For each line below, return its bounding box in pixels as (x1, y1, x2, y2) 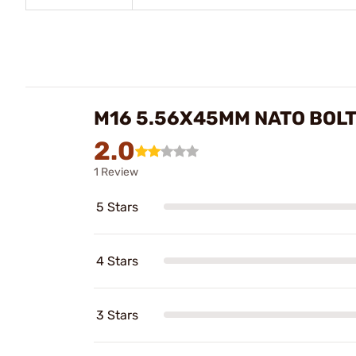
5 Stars (96, 199, 138, 215)
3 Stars (96, 307, 138, 323)
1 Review (94, 164, 138, 179)
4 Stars (96, 253, 138, 269)
